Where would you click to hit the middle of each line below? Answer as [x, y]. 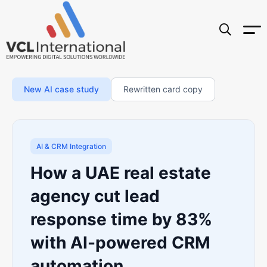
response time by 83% [121, 219]
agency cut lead [95, 196]
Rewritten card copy [163, 89]
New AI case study [61, 89]
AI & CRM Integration [71, 146]
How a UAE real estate [121, 173]
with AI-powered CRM [120, 243]
